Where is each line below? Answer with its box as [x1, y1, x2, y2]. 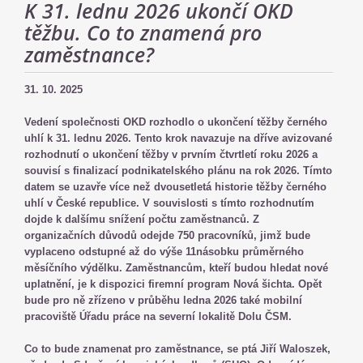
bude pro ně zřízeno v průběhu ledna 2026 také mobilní [24, 294, 302, 306]
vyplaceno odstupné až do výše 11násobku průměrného [24, 246, 304, 258]
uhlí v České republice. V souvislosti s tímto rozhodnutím [24, 197, 314, 209]
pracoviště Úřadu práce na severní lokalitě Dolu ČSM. [24, 310, 295, 322]
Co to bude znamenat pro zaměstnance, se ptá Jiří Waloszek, [24, 343, 331, 355]
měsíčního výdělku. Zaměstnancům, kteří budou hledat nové [24, 262, 328, 274]
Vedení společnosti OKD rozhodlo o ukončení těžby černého [24, 116, 327, 128]
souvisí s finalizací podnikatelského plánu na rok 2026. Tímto [24, 164, 332, 177]
